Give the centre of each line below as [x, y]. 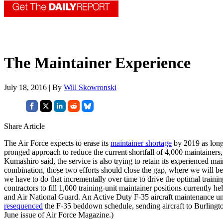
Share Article [24, 126]
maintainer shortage [141, 143]
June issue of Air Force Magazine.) [59, 215]
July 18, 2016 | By [34, 87]
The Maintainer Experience [97, 63]
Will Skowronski [90, 87]
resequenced [23, 206]
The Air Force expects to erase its [57, 143]
